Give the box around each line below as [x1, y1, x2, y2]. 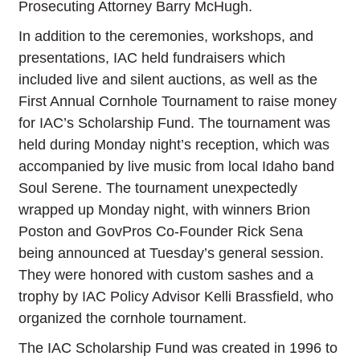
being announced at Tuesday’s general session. [18, 245, 325, 262]
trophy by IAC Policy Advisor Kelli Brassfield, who [18, 288, 334, 305]
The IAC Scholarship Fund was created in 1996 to [18, 340, 338, 357]
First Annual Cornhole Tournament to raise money [18, 93, 337, 110]
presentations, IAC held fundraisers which [18, 50, 286, 67]
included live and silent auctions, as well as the [18, 72, 318, 88]
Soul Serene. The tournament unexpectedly [18, 180, 298, 197]
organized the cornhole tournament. [18, 310, 247, 327]
